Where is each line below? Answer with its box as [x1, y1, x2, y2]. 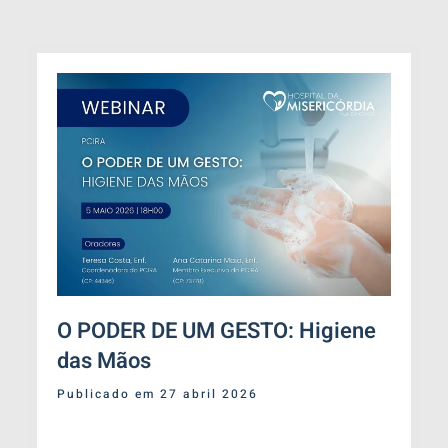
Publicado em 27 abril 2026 [56, 385, 258, 404]
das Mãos [56, 345, 151, 378]
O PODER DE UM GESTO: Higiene [56, 315, 376, 348]
